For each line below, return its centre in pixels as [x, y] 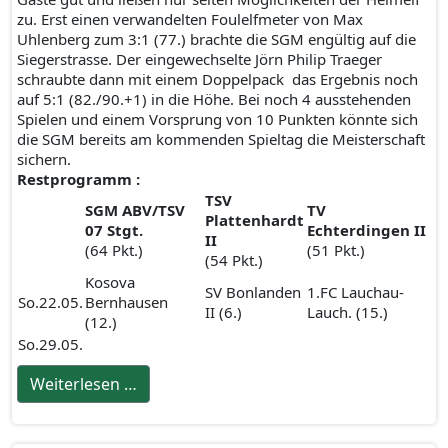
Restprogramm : [78, 179]
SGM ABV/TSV [135, 210]
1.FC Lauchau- [355, 292]
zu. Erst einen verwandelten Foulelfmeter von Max [190, 19]
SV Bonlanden [253, 292]
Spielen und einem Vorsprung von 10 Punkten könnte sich [217, 119]
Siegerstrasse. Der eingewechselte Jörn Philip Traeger [199, 59]
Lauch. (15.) [347, 312]
